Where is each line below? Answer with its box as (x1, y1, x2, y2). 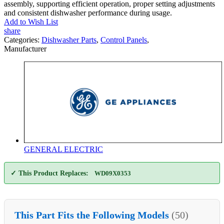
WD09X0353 (94, 169, 131, 177)
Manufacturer (4, 44, 46, 53)
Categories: (4, 35, 41, 44)
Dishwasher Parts (41, 35, 96, 44)
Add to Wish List (4, 17, 58, 26)
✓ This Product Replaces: (10, 169, 88, 177)
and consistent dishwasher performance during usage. (4, 8, 172, 17)
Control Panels (100, 35, 147, 44)
